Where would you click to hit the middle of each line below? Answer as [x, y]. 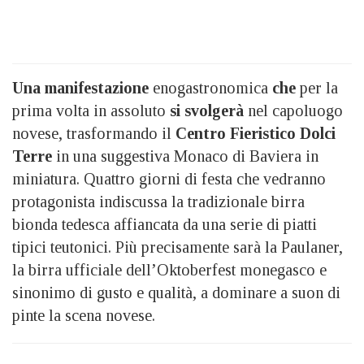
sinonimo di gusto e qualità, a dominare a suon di [176, 293]
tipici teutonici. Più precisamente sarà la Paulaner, [178, 247]
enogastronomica [210, 88]
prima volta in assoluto [91, 111]
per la [317, 88]
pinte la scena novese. [84, 316]
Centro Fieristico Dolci [256, 134]
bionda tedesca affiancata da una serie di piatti [165, 225]
